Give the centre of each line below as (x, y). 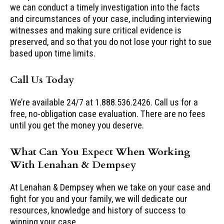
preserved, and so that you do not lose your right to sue (111, 41)
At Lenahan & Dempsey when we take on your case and (110, 187)
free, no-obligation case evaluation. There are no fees (108, 113)
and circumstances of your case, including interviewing (111, 18)
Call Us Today (42, 79)
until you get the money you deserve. (77, 125)
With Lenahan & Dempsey (73, 165)
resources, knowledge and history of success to (98, 210)
